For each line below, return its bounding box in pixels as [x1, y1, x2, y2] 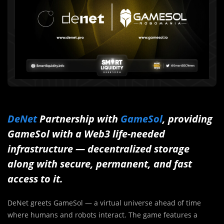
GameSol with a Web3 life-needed [7, 126, 165, 140]
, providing [162, 111, 212, 125]
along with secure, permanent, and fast [7, 156, 192, 170]
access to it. [7, 171, 65, 185]
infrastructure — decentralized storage [7, 141, 189, 155]
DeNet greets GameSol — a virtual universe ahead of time [7, 197, 201, 207]
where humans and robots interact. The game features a [7, 209, 197, 219]
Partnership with [37, 111, 120, 125]
